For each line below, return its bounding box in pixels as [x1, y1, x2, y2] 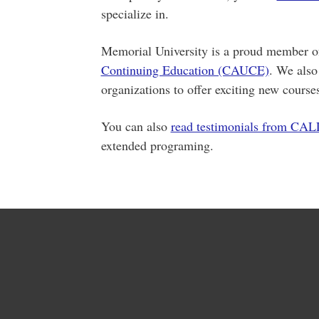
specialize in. [100, 5, 169, 23]
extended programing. [100, 137, 214, 155]
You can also [100, 117, 171, 135]
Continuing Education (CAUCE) [100, 61, 269, 79]
